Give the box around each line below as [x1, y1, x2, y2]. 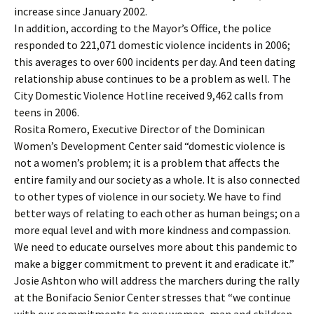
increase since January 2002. [14, 4, 147, 18]
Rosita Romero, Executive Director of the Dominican [14, 122, 265, 136]
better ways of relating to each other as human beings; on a [14, 206, 300, 220]
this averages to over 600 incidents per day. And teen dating [14, 55, 296, 69]
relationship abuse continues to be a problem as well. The [14, 71, 291, 86]
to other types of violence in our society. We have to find [14, 189, 281, 203]
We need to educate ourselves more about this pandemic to [14, 240, 297, 254]
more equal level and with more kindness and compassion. [14, 223, 291, 237]
